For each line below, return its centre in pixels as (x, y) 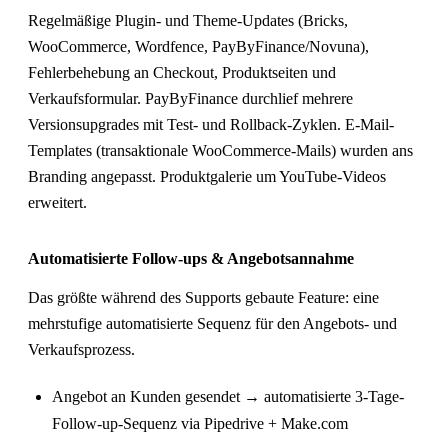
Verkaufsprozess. (81, 349)
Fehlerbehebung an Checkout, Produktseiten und (182, 72)
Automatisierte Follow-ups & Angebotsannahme (191, 258)
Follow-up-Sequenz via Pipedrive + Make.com (200, 423)
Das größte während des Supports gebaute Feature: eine (203, 297)
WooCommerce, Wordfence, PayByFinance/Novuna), (198, 46)
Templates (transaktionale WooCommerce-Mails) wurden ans (220, 150)
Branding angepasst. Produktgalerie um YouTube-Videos (207, 176)
